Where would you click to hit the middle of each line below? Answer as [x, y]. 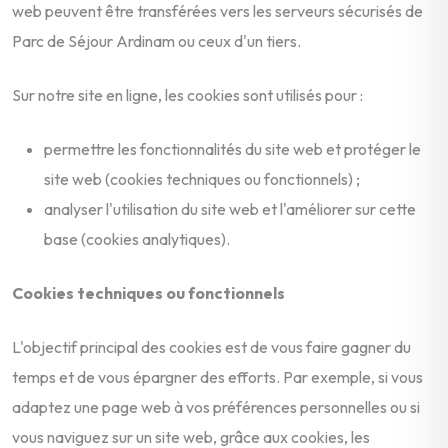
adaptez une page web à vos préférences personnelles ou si [216, 406]
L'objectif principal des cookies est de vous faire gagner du [211, 346]
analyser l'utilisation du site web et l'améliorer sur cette [230, 208]
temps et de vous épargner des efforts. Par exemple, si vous [217, 376]
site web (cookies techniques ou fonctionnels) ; [202, 178]
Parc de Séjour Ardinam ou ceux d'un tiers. [156, 40]
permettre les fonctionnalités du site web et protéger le [232, 148]
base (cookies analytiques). [137, 238]
